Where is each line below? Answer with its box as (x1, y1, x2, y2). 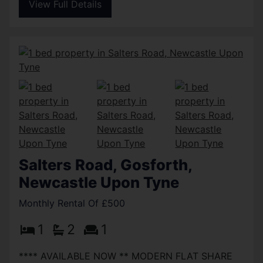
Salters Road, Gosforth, (19, 155, 192, 174)
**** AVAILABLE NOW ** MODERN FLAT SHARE (19, 249, 232, 262)
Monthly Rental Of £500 (19, 197, 125, 209)
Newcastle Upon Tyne (19, 173, 179, 191)
